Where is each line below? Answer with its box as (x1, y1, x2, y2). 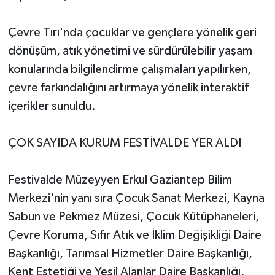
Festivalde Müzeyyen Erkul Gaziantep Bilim (7, 174, 232, 187)
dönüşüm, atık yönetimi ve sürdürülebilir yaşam (7, 45, 252, 58)
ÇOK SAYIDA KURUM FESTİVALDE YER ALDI (7, 137, 241, 150)
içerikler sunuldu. (7, 100, 96, 113)
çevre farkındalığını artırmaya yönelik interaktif (7, 82, 249, 95)
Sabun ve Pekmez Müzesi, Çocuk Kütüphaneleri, (7, 211, 259, 223)
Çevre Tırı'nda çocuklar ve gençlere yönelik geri (7, 26, 257, 39)
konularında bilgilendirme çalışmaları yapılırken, (7, 63, 251, 76)
